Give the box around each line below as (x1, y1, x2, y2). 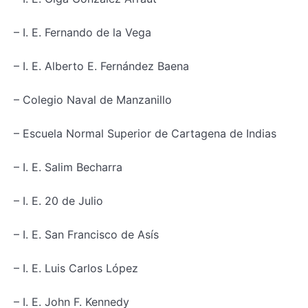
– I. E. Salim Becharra (14, 159, 122, 174)
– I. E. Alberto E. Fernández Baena (14, 58, 189, 73)
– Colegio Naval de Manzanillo (14, 92, 172, 107)
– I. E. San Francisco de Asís (14, 227, 159, 241)
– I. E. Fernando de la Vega (14, 25, 151, 39)
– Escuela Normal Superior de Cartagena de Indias (14, 126, 276, 140)
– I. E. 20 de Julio (14, 193, 103, 208)
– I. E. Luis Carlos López (14, 261, 138, 275)
